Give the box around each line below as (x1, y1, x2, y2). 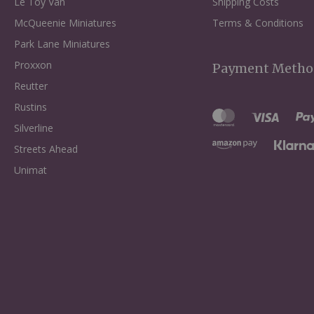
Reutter (14, 79, 48, 93)
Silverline (14, 121, 53, 135)
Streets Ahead (14, 142, 78, 156)
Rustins (14, 100, 47, 114)
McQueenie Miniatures (14, 16, 116, 29)
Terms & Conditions (212, 16, 304, 29)
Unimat (14, 163, 47, 177)
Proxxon (14, 58, 52, 71)
